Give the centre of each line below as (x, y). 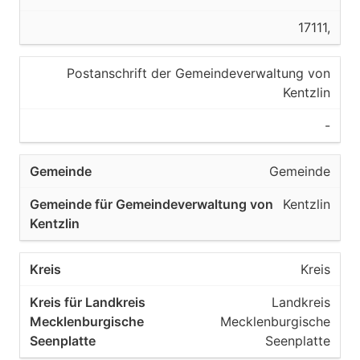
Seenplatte (298, 341)
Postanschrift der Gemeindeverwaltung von (198, 73)
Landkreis (301, 302)
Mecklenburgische (275, 321)
